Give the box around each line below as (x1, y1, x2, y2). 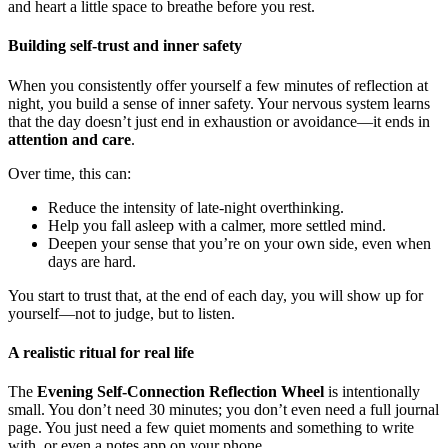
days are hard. (48, 252, 136, 270)
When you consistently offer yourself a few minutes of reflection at (8, 76, 428, 94)
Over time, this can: (8, 164, 131, 182)
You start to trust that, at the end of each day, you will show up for (8, 286, 423, 304)
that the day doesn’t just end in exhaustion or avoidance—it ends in (8, 112, 430, 130)
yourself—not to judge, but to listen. (8, 304, 235, 322)
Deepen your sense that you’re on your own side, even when (48, 234, 431, 252)
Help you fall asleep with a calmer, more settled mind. (48, 216, 386, 234)
